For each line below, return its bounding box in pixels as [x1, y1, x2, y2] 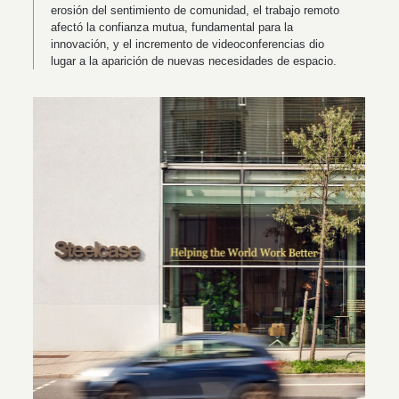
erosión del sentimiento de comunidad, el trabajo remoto [51, 4, 340, 18]
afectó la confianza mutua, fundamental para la [51, 20, 294, 35]
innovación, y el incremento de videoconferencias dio [51, 37, 325, 52]
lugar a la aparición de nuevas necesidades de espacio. [51, 54, 338, 69]
